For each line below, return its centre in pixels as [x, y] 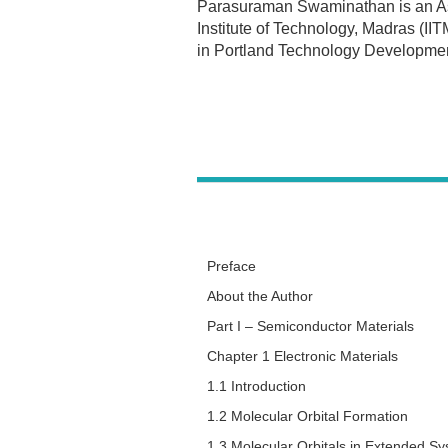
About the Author [260, 296]
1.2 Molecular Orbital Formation [307, 416]
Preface [231, 266]
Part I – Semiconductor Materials [310, 326]
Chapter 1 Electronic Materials [302, 356]
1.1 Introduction [256, 386]
